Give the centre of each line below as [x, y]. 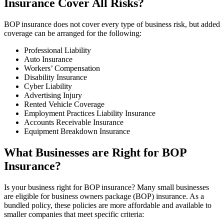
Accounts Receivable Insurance [74, 122]
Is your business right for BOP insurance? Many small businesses [106, 187]
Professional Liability [57, 50]
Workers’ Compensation [62, 68]
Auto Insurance [48, 59]
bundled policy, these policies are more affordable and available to [108, 205]
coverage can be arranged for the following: [73, 33]
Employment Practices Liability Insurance [90, 113]
